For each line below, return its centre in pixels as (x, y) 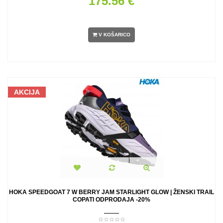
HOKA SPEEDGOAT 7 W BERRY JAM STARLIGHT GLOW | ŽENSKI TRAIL (111, 192)
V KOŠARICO (114, 35)
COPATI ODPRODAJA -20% (111, 200)
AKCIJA (27, 92)
